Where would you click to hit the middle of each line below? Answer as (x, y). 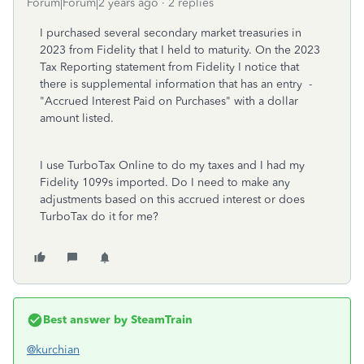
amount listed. (77, 118)
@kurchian (53, 350)
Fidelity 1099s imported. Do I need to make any (165, 182)
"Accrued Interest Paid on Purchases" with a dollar (169, 101)
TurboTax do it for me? (99, 217)
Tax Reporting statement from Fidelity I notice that (169, 67)
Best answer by (85, 320)
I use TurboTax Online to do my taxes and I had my (172, 165)
